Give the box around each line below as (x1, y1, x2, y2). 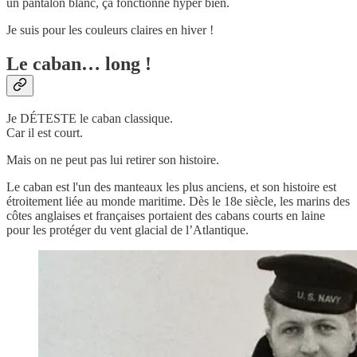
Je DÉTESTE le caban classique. (6, 112, 173, 126)
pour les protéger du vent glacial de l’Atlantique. (6, 223, 249, 237)
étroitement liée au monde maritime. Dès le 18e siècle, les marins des (6, 194, 350, 209)
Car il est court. (6, 126, 83, 140)
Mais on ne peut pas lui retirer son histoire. (6, 153, 219, 167)
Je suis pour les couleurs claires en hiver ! (6, 22, 214, 37)
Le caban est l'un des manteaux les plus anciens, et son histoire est (6, 180, 336, 194)
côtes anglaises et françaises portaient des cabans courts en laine (6, 209, 325, 223)
